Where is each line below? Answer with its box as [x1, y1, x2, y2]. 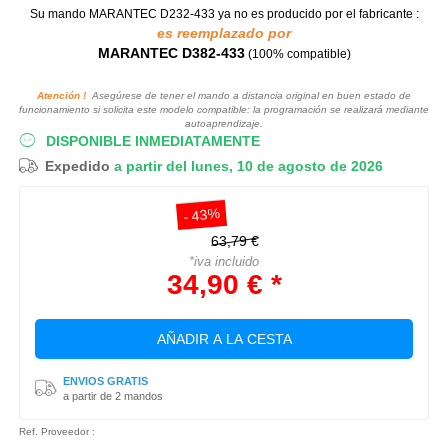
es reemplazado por [157, 24, 291, 41]
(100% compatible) [247, 46, 351, 61]
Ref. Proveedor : [19, 425, 95, 437]
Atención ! [37, 89, 86, 101]
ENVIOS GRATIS [63, 374, 148, 387]
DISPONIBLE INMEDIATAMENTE [46, 132, 260, 149]
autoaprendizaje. [185, 117, 263, 129]
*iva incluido [189, 253, 259, 269]
